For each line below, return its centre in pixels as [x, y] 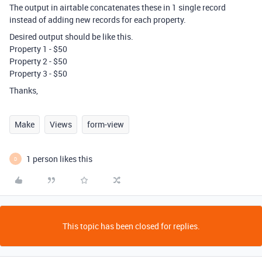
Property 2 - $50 [38, 61]
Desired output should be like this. [71, 37]
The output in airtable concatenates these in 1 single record [118, 7]
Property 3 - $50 [38, 73]
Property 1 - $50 [38, 49]
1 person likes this [59, 159]
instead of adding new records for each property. [98, 20]
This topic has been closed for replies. [131, 226]
